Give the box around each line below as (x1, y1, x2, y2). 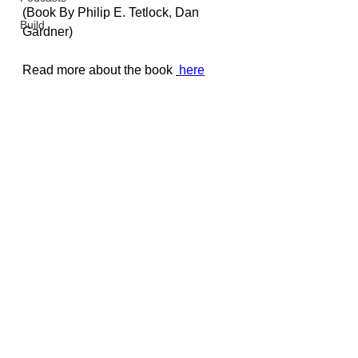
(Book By (22, 6, 78, 19)
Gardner (22, 25, 69, 38)
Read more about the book (22, 63, 176, 77)
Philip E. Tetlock (78, 6, 169, 19)
